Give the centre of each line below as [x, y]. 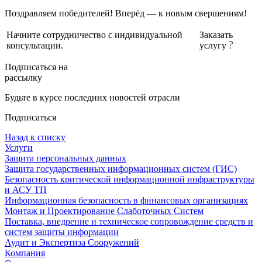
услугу [213, 45]
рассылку [23, 77]
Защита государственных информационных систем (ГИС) [121, 168]
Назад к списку [35, 137]
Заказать [216, 35]
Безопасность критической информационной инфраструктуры [130, 179]
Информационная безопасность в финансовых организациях [126, 200]
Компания [25, 253]
